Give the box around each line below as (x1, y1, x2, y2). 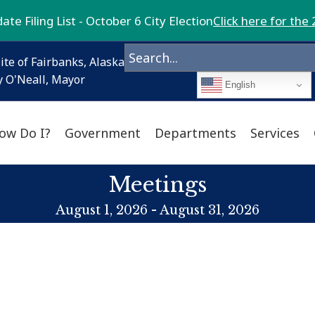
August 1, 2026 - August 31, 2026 (56, 202, 259, 218)
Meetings (108, 171, 207, 198)
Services (250, 124, 300, 141)
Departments (154, 124, 236, 141)
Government (64, 124, 141, 141)
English (222, 79, 255, 90)
